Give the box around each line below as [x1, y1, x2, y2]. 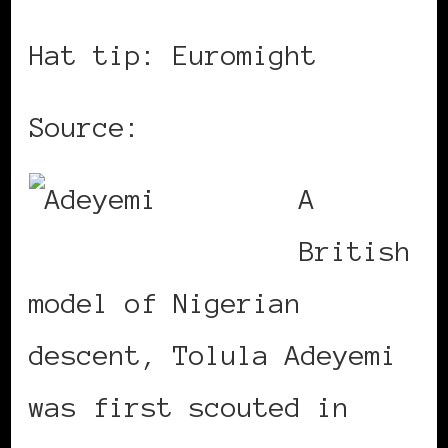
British [299, 235, 411, 266]
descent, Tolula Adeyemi [29, 339, 397, 370]
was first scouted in [29, 391, 349, 422]
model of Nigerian [29, 287, 301, 318]
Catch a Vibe [157, 111, 349, 142]
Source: [29, 111, 157, 142]
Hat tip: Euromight [29, 39, 317, 70]
